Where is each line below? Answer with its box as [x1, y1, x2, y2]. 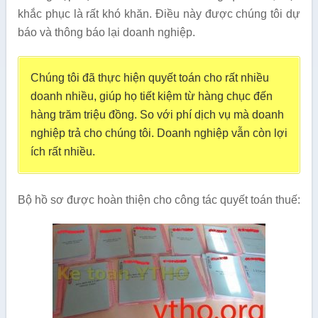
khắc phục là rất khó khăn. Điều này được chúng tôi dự [17, 8, 301, 21]
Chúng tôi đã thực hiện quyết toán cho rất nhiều [30, 72, 269, 84]
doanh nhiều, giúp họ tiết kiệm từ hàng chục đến [30, 90, 273, 103]
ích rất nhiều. [30, 146, 95, 158]
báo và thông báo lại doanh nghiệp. [17, 26, 195, 39]
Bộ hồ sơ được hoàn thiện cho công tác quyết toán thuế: [17, 194, 300, 207]
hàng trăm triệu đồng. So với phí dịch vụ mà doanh [30, 109, 284, 121]
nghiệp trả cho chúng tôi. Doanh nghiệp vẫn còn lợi [30, 127, 287, 140]
